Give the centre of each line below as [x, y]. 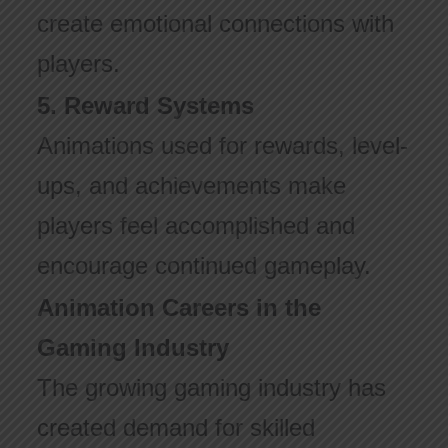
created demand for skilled [175, 428]
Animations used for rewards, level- [222, 146]
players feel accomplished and [195, 226]
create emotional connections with [215, 24]
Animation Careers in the [178, 308]
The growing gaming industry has [211, 388]
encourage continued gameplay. [203, 266]
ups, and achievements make [191, 186]
